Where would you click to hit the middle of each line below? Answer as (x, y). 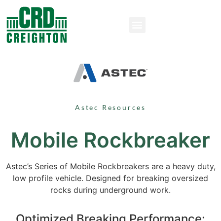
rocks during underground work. (110, 190)
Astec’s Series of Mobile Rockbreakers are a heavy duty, (110, 166)
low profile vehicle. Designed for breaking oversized (110, 178)
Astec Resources (110, 107)
